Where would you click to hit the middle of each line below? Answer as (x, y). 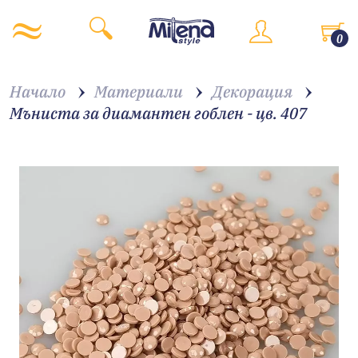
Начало (38, 91)
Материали (139, 91)
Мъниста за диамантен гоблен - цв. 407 (158, 113)
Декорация (252, 91)
